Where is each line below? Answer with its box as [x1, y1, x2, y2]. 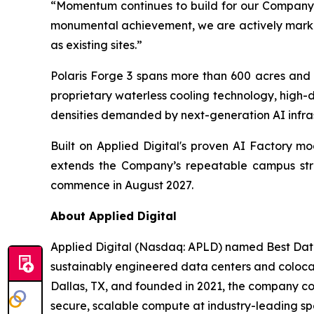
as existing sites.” [50, 38, 142, 52]
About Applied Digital [50, 209, 177, 223]
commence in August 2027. [50, 178, 193, 192]
